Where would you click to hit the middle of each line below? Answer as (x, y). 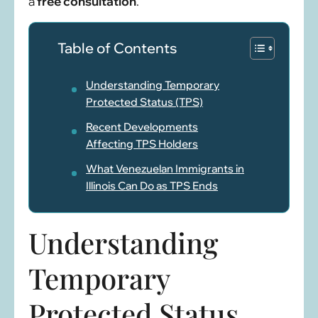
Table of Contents (117, 48)
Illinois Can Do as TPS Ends (152, 186)
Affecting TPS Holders (142, 144)
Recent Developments (142, 127)
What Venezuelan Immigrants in (165, 169)
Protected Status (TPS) (144, 102)
